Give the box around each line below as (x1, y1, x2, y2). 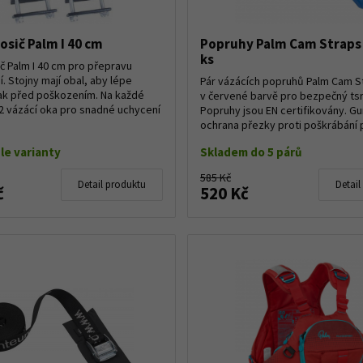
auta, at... (200, 131, 244, 147)
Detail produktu (78, 177, 146, 191)
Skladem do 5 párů (200, 143, 302, 160)
